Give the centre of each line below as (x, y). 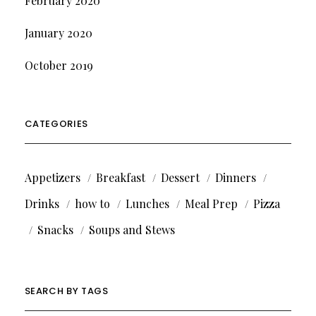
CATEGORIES (56, 123)
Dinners (235, 177)
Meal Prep (211, 203)
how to (92, 203)
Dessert (180, 177)
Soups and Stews (132, 229)
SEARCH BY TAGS (66, 291)
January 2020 (58, 32)
